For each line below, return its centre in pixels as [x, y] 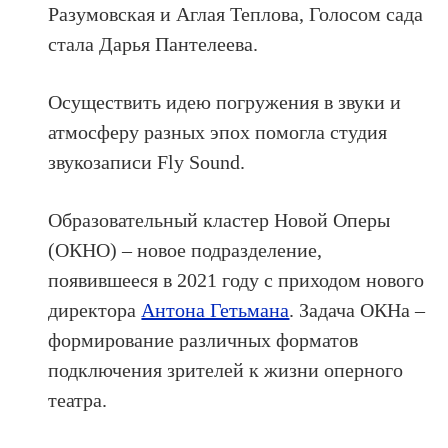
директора [95, 310]
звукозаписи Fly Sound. [147, 162]
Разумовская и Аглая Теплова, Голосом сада [236, 14]
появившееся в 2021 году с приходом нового [236, 280]
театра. [78, 400]
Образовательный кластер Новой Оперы [219, 220]
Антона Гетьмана [215, 310]
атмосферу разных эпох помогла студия [218, 132]
